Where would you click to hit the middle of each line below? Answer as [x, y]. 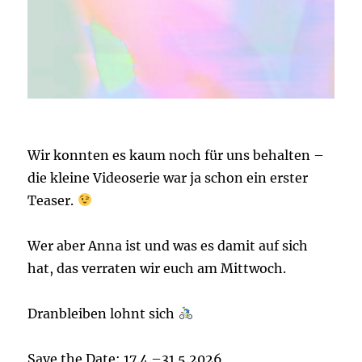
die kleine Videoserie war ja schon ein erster [168, 177]
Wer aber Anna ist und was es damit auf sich [168, 245]
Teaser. [53, 200]
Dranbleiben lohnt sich [103, 313]
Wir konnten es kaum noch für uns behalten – [176, 155]
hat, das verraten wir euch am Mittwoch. [157, 268]
